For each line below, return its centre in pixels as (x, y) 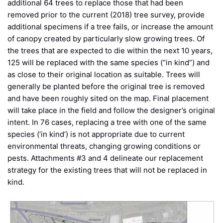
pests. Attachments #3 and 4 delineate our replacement (105, 158)
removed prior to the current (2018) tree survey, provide (106, 14)
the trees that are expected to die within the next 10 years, (110, 50)
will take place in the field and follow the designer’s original (111, 110)
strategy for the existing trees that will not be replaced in (107, 170)
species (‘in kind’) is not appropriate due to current (96, 134)
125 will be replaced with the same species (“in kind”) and (109, 62)
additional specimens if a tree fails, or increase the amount (110, 26)
